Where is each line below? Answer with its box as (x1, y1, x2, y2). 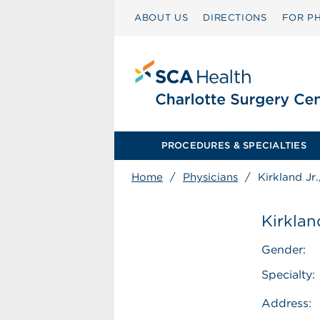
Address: (261, 296, 312, 310)
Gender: (261, 243, 306, 256)
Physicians (183, 171, 238, 184)
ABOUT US (134, 12, 189, 23)
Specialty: (261, 268, 316, 281)
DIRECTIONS (203, 12, 267, 23)
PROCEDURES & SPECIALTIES (161, 140, 306, 151)
